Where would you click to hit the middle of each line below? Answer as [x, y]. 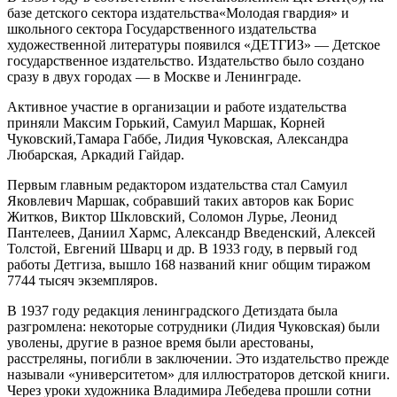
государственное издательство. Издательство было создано [186, 60]
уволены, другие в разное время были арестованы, [160, 342]
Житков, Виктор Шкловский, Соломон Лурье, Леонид [172, 216]
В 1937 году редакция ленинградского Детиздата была [172, 310]
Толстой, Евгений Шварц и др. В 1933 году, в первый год [182, 248]
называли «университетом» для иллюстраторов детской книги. [198, 374]
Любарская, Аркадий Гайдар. [96, 154]
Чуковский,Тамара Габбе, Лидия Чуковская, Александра [178, 138]
